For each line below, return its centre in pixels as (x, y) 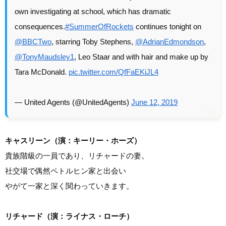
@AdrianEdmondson (169, 41)
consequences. (40, 26)
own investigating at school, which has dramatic (93, 11)
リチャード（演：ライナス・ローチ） (69, 216)
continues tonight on (167, 26)
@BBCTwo (33, 41)
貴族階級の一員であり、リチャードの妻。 (77, 155)
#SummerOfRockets (99, 26)
